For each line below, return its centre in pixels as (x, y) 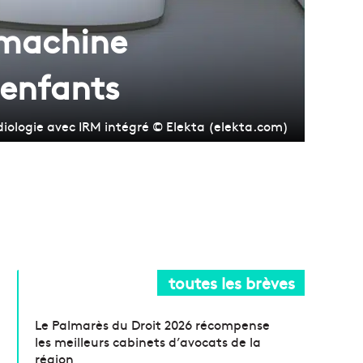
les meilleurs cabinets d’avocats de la (148, 341)
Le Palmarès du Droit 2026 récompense (153, 324)
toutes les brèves (232, 282)
